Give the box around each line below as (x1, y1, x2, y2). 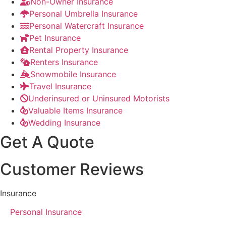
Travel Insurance (29, 81, 91, 92)
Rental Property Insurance (29, 45, 128, 55)
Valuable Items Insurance (28, 105, 123, 116)
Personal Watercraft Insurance (29, 21, 144, 31)
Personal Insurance (10, 207, 82, 217)
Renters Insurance (30, 57, 98, 68)
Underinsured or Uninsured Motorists (28, 93, 169, 104)
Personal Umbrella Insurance (29, 9, 138, 19)
